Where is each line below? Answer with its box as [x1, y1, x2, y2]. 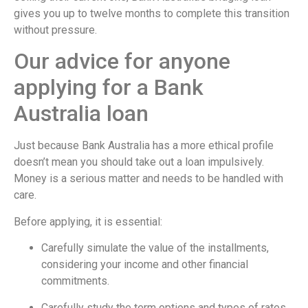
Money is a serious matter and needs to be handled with [14, 172, 283, 186]
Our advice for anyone [14, 48, 230, 75]
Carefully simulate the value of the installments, [41, 241, 269, 255]
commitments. [41, 274, 109, 288]
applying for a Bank [14, 74, 203, 101]
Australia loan [14, 100, 148, 127]
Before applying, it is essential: [14, 214, 162, 228]
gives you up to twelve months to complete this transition [14, 6, 289, 20]
